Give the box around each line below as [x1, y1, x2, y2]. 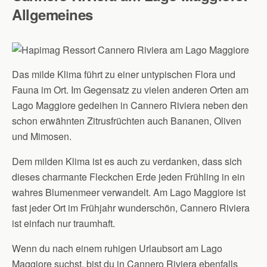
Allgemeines [12, 4, 93, 24]
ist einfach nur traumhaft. [12, 216, 115, 230]
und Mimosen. [12, 129, 72, 143]
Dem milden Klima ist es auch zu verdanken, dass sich [12, 154, 242, 168]
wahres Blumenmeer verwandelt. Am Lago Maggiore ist [12, 185, 246, 199]
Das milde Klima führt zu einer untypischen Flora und [12, 67, 235, 81]
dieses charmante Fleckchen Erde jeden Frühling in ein [12, 170, 245, 184]
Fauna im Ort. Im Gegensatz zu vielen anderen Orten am [12, 83, 249, 97]
